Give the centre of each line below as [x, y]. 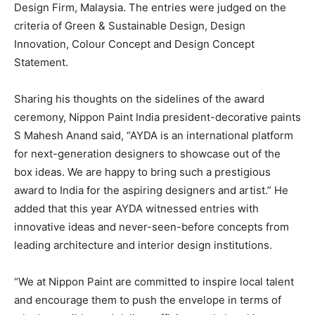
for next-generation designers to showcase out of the [147, 153]
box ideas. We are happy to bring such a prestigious [142, 172]
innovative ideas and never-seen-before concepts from [152, 226]
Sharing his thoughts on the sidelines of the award [139, 98]
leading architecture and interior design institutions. [143, 245]
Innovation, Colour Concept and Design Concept [134, 44]
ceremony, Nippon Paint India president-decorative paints [157, 117]
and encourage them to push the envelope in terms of [148, 300]
